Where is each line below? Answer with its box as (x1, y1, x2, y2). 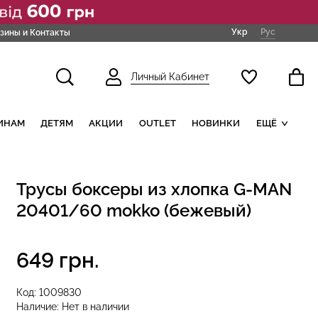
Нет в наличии (61, 300, 129, 312)
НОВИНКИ (192, 117, 241, 128)
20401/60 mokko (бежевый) (16, 199, 251, 221)
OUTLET (138, 117, 176, 128)
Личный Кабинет (130, 71, 209, 83)
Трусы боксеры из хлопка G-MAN (16, 178, 292, 199)
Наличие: (16, 300, 62, 312)
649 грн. (16, 247, 99, 273)
